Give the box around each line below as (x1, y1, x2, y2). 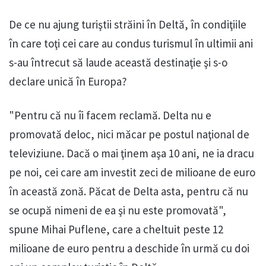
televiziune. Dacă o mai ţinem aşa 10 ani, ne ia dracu (9, 146, 254, 161)
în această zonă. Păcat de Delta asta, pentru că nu (9, 184, 248, 199)
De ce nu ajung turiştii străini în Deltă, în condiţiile (9, 17, 246, 32)
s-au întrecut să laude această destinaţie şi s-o (9, 55, 227, 70)
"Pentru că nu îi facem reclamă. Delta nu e (9, 108, 211, 123)
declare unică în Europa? (9, 74, 127, 89)
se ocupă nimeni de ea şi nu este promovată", (9, 203, 226, 218)
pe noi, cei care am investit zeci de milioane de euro (9, 165, 255, 180)
